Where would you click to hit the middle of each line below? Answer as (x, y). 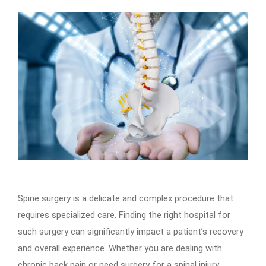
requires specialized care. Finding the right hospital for (124, 215)
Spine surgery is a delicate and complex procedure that (126, 198)
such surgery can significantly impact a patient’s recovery (131, 231)
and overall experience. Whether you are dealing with (120, 248)
